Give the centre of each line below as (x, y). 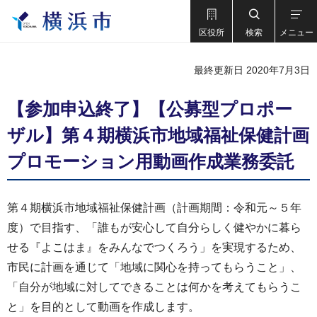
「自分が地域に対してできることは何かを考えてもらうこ (154, 287)
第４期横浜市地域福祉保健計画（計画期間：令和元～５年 (154, 208)
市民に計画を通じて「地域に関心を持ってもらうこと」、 (154, 267)
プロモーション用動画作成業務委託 (151, 161)
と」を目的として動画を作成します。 (103, 307)
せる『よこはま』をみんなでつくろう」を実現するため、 (154, 247)
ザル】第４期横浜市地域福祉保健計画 (158, 135)
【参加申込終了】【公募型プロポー (150, 109)
